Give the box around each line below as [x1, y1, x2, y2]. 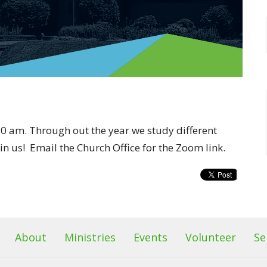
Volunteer [185, 229, 236, 244]
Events [133, 229, 167, 244]
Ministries [64, 229, 116, 244]
